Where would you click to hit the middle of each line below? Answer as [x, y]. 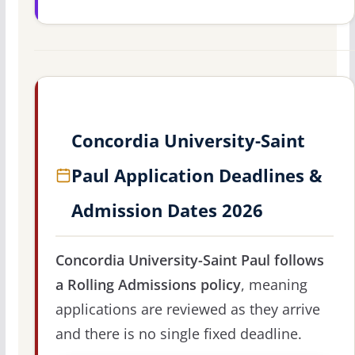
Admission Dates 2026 [167, 210]
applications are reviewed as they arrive [187, 309]
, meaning [274, 285]
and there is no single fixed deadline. [178, 334]
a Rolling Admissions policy [148, 285]
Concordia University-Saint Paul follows [189, 260]
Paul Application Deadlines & [197, 176]
